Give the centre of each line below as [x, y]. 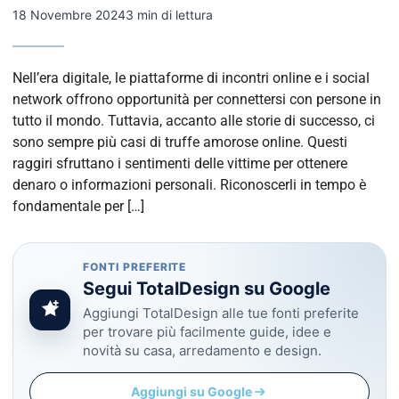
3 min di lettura [169, 15]
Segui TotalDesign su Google [207, 289]
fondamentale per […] [78, 206]
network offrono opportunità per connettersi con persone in [197, 99]
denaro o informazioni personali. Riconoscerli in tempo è [189, 185]
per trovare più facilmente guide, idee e [207, 332]
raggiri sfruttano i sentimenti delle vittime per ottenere [180, 163]
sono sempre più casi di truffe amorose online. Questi [180, 142]
